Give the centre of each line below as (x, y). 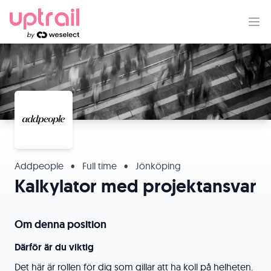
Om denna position (60, 224)
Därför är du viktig (54, 247)
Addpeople (40, 166)
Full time (100, 166)
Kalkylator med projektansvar (135, 186)
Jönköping (157, 166)
